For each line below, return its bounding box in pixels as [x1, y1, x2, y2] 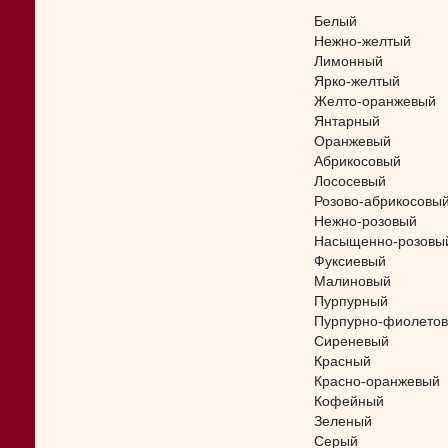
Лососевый [314, 174, 386, 189]
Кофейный [314, 394, 384, 409]
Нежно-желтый [314, 34, 411, 49]
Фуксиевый [314, 254, 386, 269]
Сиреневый [314, 334, 389, 349]
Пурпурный [314, 294, 388, 309]
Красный [314, 354, 371, 369]
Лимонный [314, 54, 383, 69]
